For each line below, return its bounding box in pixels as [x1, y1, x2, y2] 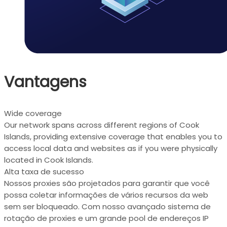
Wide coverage [4, 107, 62, 119]
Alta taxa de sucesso [4, 166, 84, 177]
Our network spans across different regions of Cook [4, 119, 199, 130]
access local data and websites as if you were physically [4, 142, 217, 154]
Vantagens [4, 71, 87, 93]
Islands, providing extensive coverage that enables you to [4, 131, 222, 142]
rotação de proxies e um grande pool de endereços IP [4, 212, 209, 223]
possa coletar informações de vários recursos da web [4, 189, 208, 200]
